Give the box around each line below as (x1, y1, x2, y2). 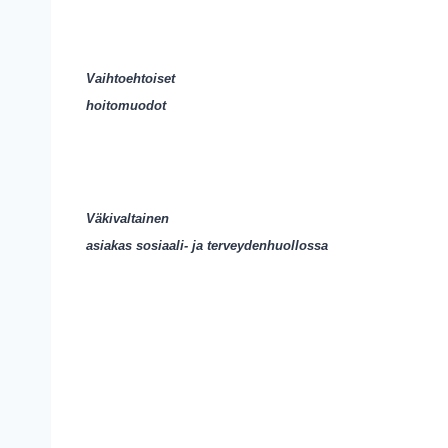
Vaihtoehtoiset (86, 71, 175, 86)
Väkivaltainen (86, 211, 169, 226)
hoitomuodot (86, 98, 166, 113)
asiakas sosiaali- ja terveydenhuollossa (86, 238, 328, 253)
